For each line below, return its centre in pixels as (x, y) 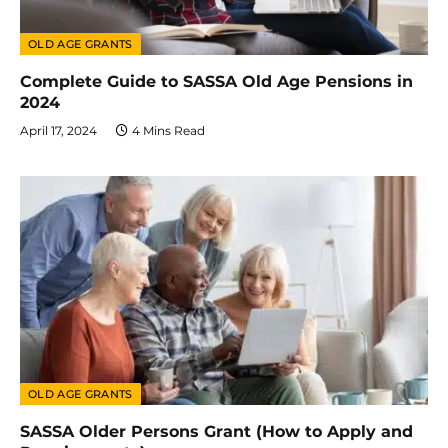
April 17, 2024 (58, 130)
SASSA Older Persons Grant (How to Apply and (216, 432)
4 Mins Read (168, 130)
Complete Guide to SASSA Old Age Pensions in (216, 81)
